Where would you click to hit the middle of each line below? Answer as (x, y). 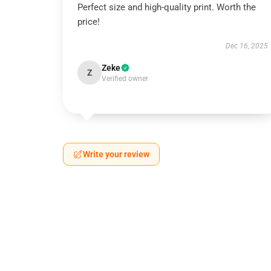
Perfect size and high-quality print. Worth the (167, 7)
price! (89, 22)
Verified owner (125, 79)
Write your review (116, 154)
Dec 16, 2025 (247, 46)
